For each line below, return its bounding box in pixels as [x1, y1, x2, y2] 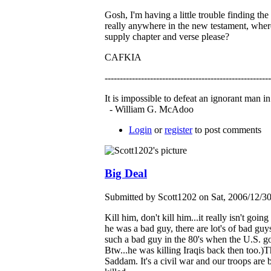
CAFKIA [105, 51, 142, 62]
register [165, 124, 192, 135]
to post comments [192, 124, 261, 135]
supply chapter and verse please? [105, 31, 229, 42]
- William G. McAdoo [105, 103, 194, 114]
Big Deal [105, 167, 147, 180]
